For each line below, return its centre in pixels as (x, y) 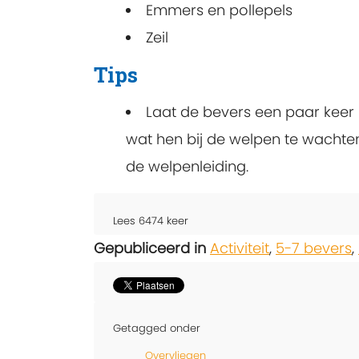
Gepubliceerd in (150, 248)
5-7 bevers (314, 248)
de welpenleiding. (187, 167)
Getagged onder (157, 329)
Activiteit (240, 248)
